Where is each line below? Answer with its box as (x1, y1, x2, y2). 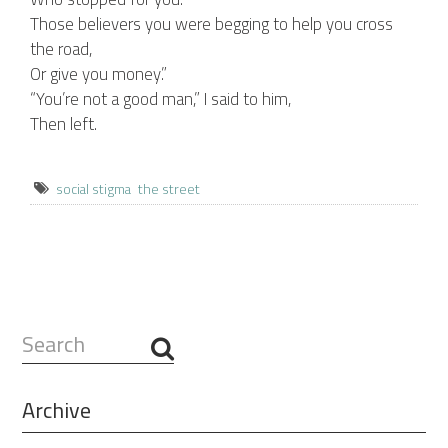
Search (22, 327, 67, 353)
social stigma (56, 176, 131, 202)
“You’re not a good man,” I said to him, (30, 83, 292, 115)
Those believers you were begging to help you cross (30, 8, 393, 40)
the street (138, 176, 200, 202)
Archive (22, 389, 91, 431)
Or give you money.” (30, 58, 167, 90)
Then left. (30, 108, 97, 140)
